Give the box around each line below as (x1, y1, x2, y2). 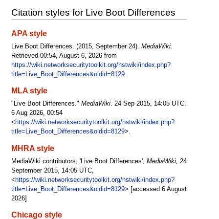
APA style (11, 29, 47, 38)
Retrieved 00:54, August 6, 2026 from (11, 52, 117, 59)
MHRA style (11, 143, 54, 153)
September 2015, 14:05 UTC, (11, 167, 94, 174)
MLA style (11, 86, 47, 95)
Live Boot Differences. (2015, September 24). (11, 43, 141, 50)
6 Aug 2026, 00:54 (11, 109, 63, 117)
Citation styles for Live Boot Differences (11, 7, 175, 18)
